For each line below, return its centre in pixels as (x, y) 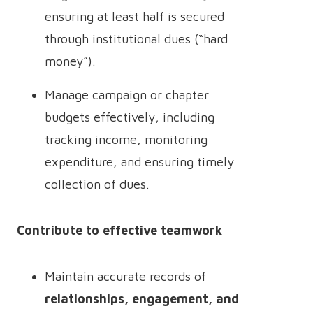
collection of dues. (97, 184)
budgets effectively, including (130, 117)
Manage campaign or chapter (127, 95)
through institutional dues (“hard (136, 39)
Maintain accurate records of (125, 276)
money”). (70, 61)
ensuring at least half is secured (134, 16)
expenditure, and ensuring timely (139, 162)
